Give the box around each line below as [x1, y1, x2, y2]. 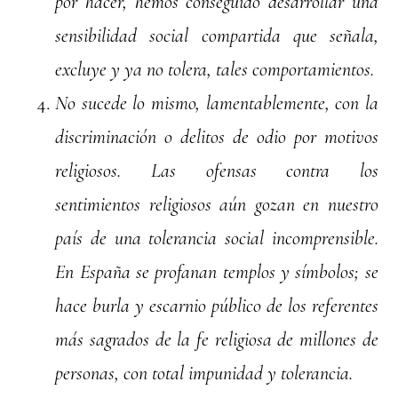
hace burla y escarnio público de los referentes [55, 294, 378, 318]
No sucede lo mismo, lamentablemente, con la [55, 92, 378, 115]
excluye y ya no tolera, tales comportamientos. [55, 58, 375, 82]
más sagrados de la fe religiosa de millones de [55, 328, 378, 352]
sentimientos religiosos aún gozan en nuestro [55, 193, 378, 217]
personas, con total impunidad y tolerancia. [55, 362, 354, 386]
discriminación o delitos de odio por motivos [55, 125, 378, 149]
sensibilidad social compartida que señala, [55, 24, 378, 48]
